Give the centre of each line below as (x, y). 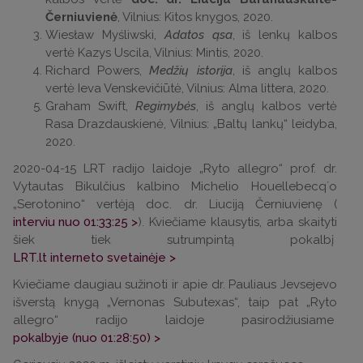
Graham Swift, (90, 106)
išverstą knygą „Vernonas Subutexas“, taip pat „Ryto (175, 302)
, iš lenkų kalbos (285, 35)
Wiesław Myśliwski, (105, 35)
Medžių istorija (191, 70)
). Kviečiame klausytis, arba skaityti (237, 222)
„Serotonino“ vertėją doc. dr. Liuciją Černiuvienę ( (175, 204)
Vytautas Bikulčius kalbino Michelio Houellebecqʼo (175, 186)
